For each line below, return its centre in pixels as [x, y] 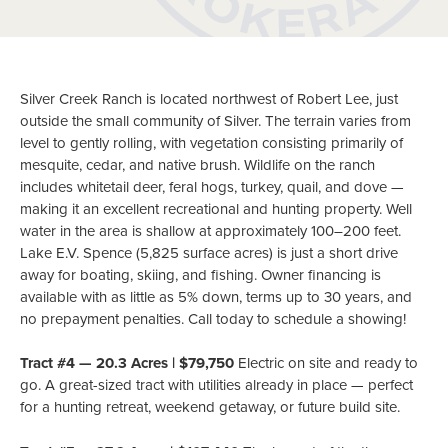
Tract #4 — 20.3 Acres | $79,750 [127, 363]
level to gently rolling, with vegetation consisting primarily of [211, 142]
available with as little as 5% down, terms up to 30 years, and [216, 296]
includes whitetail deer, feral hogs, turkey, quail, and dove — [212, 186]
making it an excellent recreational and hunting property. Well [216, 208]
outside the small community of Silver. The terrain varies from [215, 120]
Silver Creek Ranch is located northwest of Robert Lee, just [209, 98]
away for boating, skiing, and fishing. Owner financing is [200, 274]
